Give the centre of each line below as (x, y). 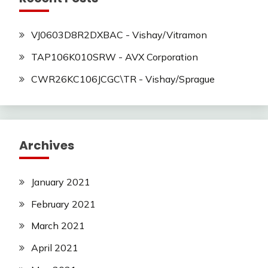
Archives (47, 145)
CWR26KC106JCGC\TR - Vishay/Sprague (123, 79)
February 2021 (63, 204)
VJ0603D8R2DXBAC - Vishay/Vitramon (119, 35)
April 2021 (55, 248)
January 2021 (61, 182)
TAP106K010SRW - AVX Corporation (115, 57)
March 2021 (58, 226)
